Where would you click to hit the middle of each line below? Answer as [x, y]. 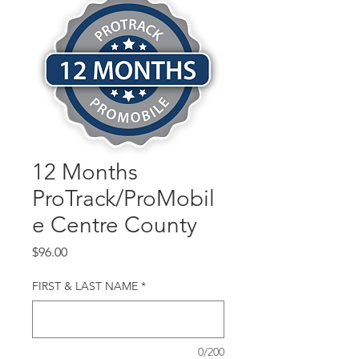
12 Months [85, 172]
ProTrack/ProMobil [123, 198]
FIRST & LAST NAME [85, 286]
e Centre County [115, 225]
